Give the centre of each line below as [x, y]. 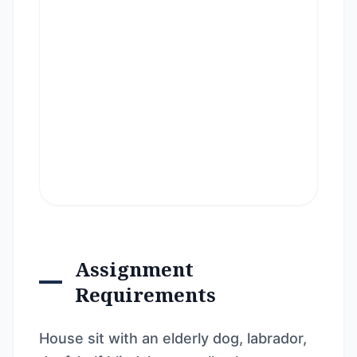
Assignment [135, 269]
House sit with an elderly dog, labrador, [173, 338]
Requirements [146, 294]
